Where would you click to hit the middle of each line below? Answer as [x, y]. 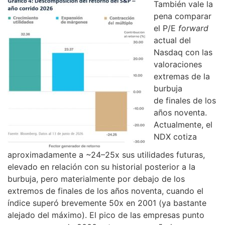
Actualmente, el [183, 125]
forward [193, 28]
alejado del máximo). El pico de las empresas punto [106, 215]
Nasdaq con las [183, 52]
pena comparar [183, 16]
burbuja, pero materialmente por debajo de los [96, 179]
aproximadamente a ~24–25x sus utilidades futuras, [106, 155]
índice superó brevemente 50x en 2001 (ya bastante [107, 203]
